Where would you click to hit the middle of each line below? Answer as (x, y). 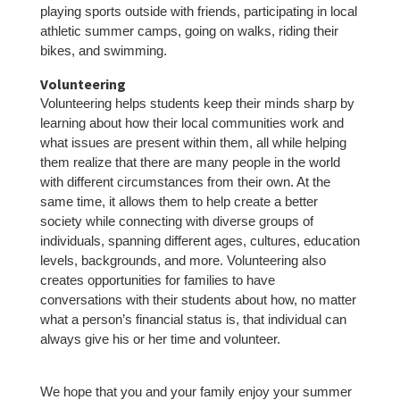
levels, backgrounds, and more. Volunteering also (183, 260)
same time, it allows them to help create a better (179, 201)
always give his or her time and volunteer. (160, 338)
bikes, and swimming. (103, 50)
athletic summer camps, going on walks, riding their (189, 30)
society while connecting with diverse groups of (176, 221)
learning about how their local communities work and (192, 122)
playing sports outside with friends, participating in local (198, 11)
